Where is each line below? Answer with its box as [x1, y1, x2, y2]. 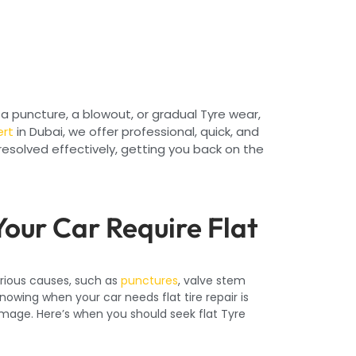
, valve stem [177, 272, 246, 288]
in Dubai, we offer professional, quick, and [16, 123, 259, 141]
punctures [120, 272, 178, 288]
